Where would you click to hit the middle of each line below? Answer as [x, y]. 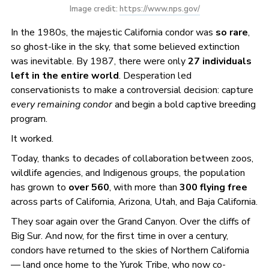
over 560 [89, 187]
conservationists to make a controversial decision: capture [132, 90]
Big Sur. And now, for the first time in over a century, [119, 236]
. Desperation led [155, 75]
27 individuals [219, 61]
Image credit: [94, 9]
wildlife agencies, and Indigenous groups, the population [128, 173]
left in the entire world [65, 75]
